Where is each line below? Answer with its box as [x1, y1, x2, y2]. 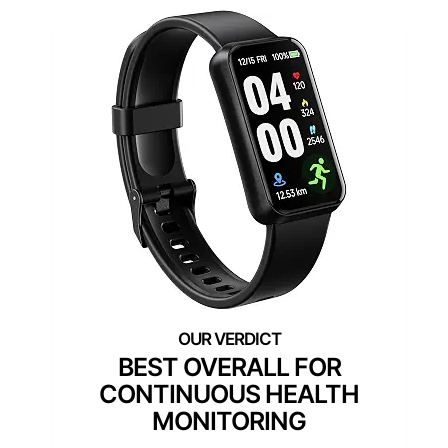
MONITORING [152, 405, 306, 436]
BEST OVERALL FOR [117, 351, 341, 382]
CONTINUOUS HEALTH [99, 378, 359, 409]
